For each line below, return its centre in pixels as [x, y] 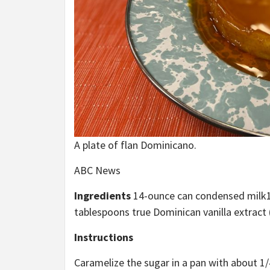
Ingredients [102, 195]
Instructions [104, 237]
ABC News [97, 170]
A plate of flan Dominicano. [135, 145]
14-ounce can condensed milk [199, 195]
